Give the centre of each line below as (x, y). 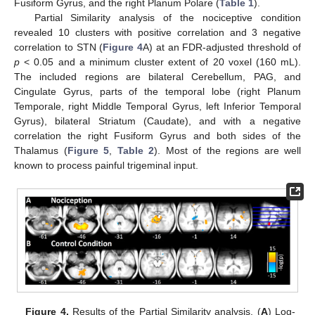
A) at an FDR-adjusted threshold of (222, 47)
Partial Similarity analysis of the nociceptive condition (167, 17)
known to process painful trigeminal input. (106, 165)
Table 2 (135, 150)
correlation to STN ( (59, 47)
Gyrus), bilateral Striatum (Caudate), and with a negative (157, 121)
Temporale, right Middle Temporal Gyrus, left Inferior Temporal (157, 106)
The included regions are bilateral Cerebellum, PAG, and (157, 76)
